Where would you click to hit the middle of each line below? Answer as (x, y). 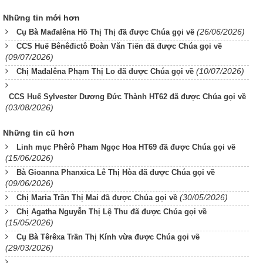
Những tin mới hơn (41, 17)
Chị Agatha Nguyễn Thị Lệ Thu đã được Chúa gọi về (112, 211)
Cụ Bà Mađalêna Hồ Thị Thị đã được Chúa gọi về (105, 32)
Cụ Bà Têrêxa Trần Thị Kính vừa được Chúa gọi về (108, 237)
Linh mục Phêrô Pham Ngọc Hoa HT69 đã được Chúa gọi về (126, 147)
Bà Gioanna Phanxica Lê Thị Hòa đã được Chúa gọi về (116, 172)
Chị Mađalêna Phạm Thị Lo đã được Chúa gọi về (105, 71)
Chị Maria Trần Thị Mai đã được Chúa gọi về (97, 197)
